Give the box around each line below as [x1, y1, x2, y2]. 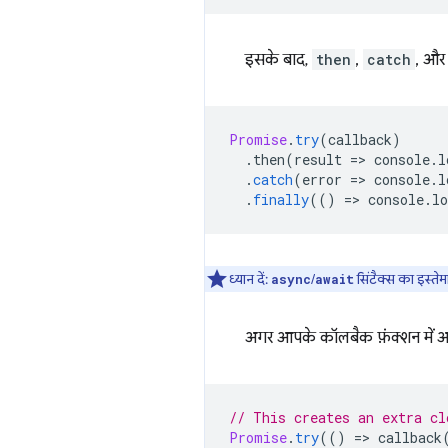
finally [253, 190, 309, 209]
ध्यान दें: [229, 270, 271, 288]
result [294, 150, 342, 169]
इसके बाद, [245, 50, 312, 70]
